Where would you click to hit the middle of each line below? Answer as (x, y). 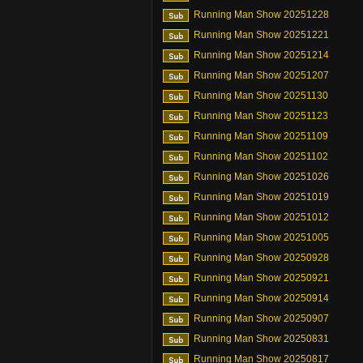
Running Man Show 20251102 (261, 156)
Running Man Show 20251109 (261, 136)
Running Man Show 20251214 (261, 55)
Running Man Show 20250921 (261, 278)
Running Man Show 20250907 (261, 318)
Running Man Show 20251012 (261, 217)
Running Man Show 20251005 (261, 237)
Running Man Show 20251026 (261, 177)
